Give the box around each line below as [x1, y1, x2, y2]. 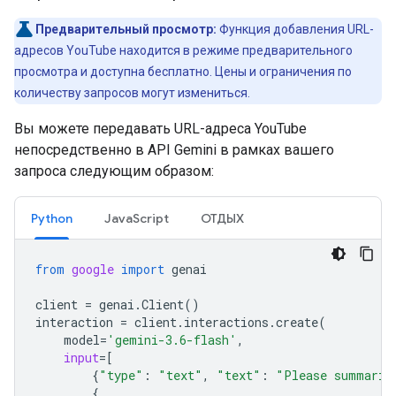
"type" [99, 367, 143, 384]
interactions [184, 314, 269, 331]
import [121, 261, 164, 278]
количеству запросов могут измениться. [14, 86, 250, 100]
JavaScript [104, 210, 169, 226]
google [72, 261, 114, 278]
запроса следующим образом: [14, 163, 214, 179]
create [276, 314, 318, 331]
